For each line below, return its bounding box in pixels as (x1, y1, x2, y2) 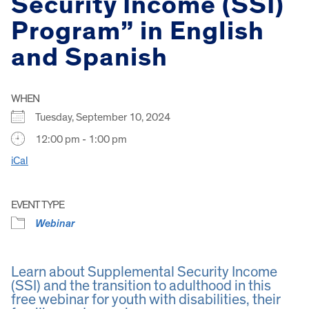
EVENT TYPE (11, 199, 64, 210)
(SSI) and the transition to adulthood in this (11, 278, 271, 293)
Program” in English (11, 18, 264, 46)
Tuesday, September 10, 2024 (35, 111, 179, 123)
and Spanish (11, 44, 168, 72)
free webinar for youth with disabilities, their (11, 292, 281, 307)
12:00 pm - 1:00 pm (35, 133, 127, 145)
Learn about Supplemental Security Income (11, 264, 277, 279)
